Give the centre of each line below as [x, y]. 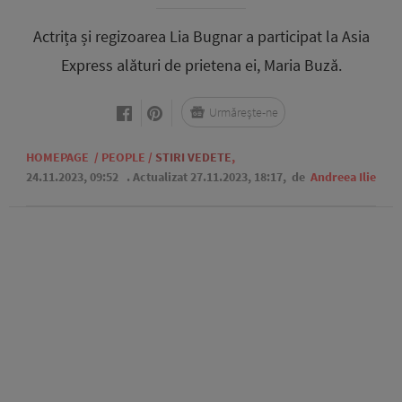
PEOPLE [123, 157]
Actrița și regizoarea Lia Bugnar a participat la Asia [201, 36]
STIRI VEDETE [193, 157]
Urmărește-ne [244, 112]
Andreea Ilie [343, 177]
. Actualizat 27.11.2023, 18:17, [208, 177]
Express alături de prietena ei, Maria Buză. [201, 65]
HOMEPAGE [57, 157]
